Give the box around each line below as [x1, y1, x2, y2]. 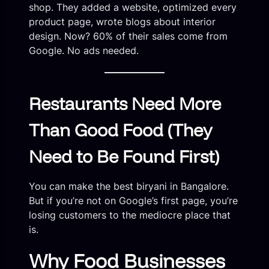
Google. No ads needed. [29, 44, 139, 57]
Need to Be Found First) [29, 145, 219, 167]
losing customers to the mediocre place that [29, 208, 231, 221]
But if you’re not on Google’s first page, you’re [29, 194, 238, 207]
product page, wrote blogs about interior [29, 16, 216, 28]
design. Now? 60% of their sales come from [29, 30, 228, 43]
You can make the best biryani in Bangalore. [29, 180, 229, 192]
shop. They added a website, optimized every [29, 1, 237, 14]
